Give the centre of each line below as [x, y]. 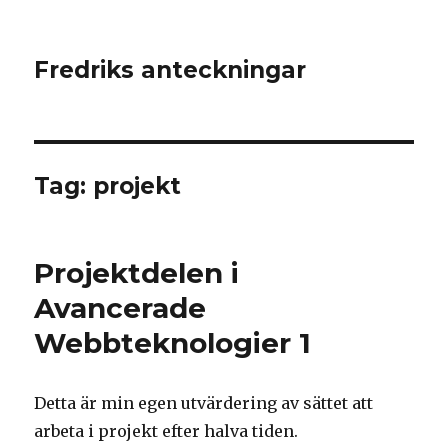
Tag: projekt [108, 186]
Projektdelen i [137, 273]
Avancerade [120, 308]
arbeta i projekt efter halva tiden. [166, 431]
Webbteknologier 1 [173, 343]
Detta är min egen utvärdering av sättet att [204, 403]
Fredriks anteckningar [170, 70]
